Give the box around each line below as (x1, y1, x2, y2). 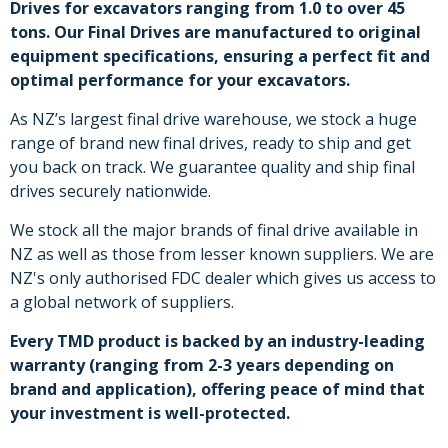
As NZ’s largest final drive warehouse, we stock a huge (10, 108, 417, 130)
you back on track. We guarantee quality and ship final (10, 156, 415, 178)
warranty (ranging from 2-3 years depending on (10, 354, 394, 376)
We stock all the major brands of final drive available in (10, 219, 418, 241)
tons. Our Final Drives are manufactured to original (10, 21, 421, 43)
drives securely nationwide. (10, 180, 211, 202)
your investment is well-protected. (10, 402, 290, 424)
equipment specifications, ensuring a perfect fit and (10, 45, 430, 67)
